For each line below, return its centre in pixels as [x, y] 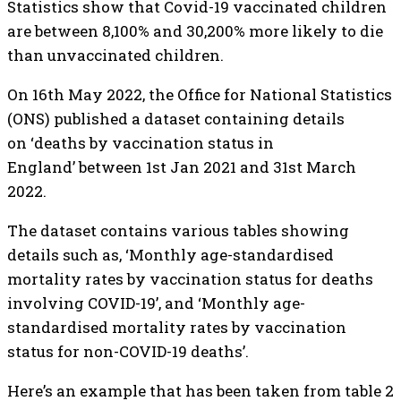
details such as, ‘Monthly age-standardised [171, 255]
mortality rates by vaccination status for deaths [190, 279]
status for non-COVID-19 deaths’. [128, 351]
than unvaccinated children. [115, 55]
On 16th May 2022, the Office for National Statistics [200, 94]
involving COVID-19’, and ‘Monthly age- [156, 303]
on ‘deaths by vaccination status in [141, 143]
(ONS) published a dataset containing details [176, 119]
